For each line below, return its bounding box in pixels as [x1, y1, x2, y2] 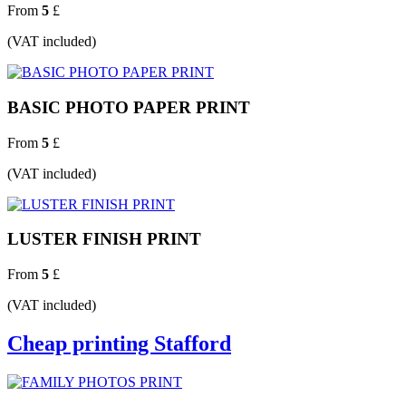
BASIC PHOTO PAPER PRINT [7, 97, 250, 117]
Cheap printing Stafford [7, 331, 231, 355]
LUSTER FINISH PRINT [7, 229, 201, 249]
